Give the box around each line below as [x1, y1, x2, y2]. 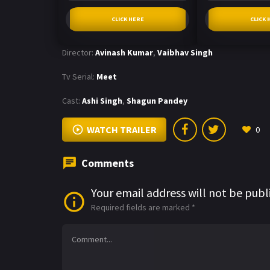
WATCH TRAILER [86, 123, 157, 136]
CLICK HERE [111, 14, 144, 23]
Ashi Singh [82, 95, 122, 106]
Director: [62, 46, 93, 58]
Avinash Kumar [95, 46, 153, 58]
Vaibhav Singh [157, 46, 213, 58]
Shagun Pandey [127, 95, 187, 106]
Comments [81, 155, 134, 170]
